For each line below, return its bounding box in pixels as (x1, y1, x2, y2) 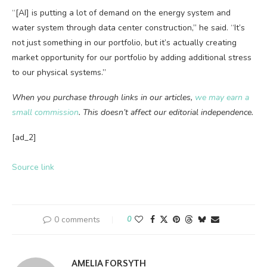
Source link (12, 162, 54, 173)
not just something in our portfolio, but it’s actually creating (12, 37, 237, 48)
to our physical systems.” (12, 67, 106, 78)
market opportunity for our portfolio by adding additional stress (12, 52, 252, 63)
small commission (12, 107, 79, 118)
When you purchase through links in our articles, (12, 92, 195, 103)
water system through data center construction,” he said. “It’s (12, 22, 245, 33)
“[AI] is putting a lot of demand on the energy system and (12, 7, 231, 18)
